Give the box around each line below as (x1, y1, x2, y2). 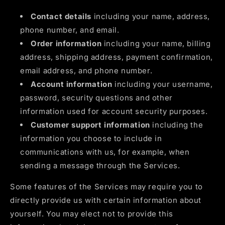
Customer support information (31, 120, 150, 130)
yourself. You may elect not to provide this (10, 208, 173, 218)
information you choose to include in (20, 133, 162, 143)
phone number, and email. (20, 25, 120, 35)
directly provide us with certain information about (10, 195, 202, 205)
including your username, (112, 79, 213, 89)
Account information (31, 79, 113, 89)
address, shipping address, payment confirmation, (20, 52, 213, 62)
